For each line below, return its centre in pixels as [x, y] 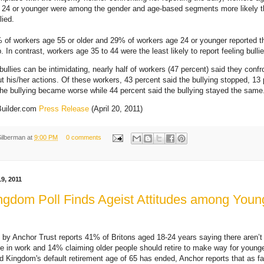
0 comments [83, 138]
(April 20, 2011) [116, 109]
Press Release [64, 109]
